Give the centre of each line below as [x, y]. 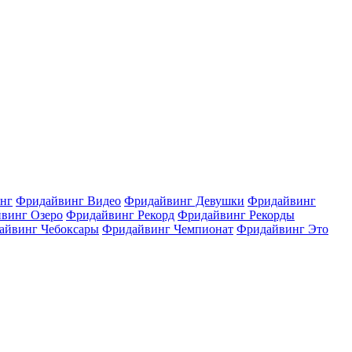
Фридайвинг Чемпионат [168, 229]
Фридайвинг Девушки [184, 201]
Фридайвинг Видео [68, 201]
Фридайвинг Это [282, 229]
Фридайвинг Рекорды [236, 215]
